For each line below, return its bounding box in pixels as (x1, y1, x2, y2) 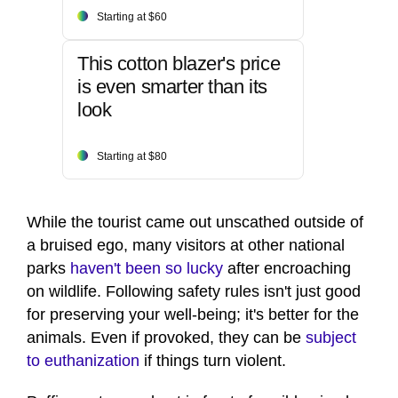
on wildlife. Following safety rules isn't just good (27, 282, 361, 300)
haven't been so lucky (70, 259, 223, 277)
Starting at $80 (97, 149, 167, 163)
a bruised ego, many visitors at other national (27, 235, 345, 254)
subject (306, 328, 356, 346)
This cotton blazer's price (77, 52, 281, 75)
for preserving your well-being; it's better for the (27, 305, 359, 323)
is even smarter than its (77, 75, 267, 98)
